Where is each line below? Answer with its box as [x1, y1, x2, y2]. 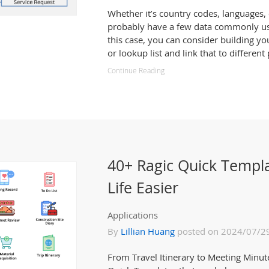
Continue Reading [107, 65, 165, 76]
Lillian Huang [121, 225, 175, 237]
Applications [107, 209, 158, 221]
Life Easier [107, 177, 178, 198]
